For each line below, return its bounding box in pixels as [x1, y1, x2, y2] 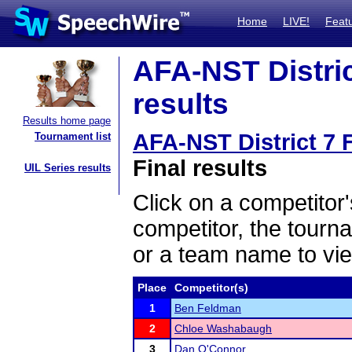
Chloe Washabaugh [174, 322, 272, 335]
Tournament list [35, 130, 111, 142]
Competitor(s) [174, 281, 248, 294]
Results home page [23, 115, 111, 126]
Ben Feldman [174, 302, 241, 314]
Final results [133, 156, 267, 181]
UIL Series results [24, 162, 111, 174]
